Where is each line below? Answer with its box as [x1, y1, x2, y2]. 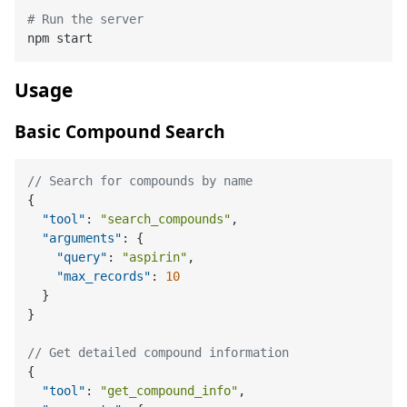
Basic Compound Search [15, 118, 225, 144]
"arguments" [42, 230, 123, 245]
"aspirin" [122, 249, 188, 264]
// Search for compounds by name [27, 173, 253, 188]
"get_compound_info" [100, 382, 239, 398]
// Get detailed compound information [27, 344, 290, 360]
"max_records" [56, 268, 152, 283]
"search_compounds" [100, 211, 232, 226]
